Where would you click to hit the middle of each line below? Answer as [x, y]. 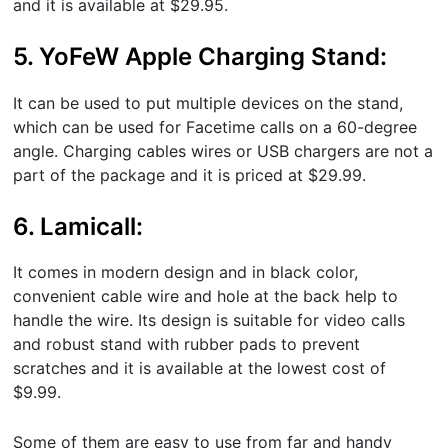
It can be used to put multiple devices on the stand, [208, 102]
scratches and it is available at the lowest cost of [200, 368]
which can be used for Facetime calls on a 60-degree [215, 126]
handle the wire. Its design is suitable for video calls [209, 320]
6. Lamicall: [81, 226]
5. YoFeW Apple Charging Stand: [203, 57]
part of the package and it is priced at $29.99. [190, 174]
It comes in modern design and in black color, [186, 272]
